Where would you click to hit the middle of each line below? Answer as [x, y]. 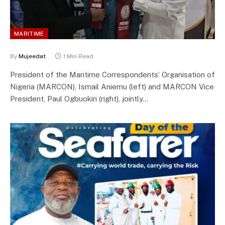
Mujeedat [32, 56]
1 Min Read [78, 56]
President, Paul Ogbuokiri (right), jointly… [79, 98]
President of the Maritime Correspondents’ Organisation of [113, 74]
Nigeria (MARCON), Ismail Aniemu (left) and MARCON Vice [112, 86]
